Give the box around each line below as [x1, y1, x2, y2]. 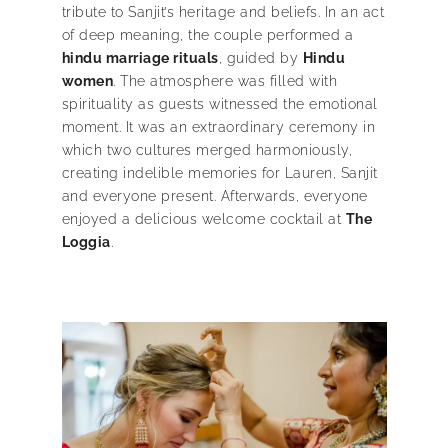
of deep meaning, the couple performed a [61, 26, 353, 43]
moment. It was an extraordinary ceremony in [61, 118, 375, 135]
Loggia [61, 233, 111, 250]
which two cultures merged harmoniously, [61, 141, 352, 158]
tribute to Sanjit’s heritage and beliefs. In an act [61, 3, 384, 20]
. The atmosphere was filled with [113, 72, 337, 89]
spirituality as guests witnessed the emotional [61, 95, 378, 112]
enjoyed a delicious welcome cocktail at [61, 210, 346, 227]
